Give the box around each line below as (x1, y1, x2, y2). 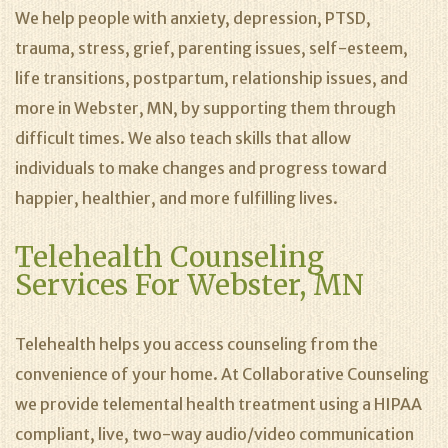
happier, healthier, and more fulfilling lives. (15, 188, 338, 208)
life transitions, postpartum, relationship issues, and (15, 68, 408, 88)
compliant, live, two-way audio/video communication (15, 424, 414, 444)
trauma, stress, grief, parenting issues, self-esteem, (15, 38, 408, 58)
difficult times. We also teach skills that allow (15, 128, 351, 148)
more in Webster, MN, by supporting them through (15, 98, 396, 118)
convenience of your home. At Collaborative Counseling (15, 364, 429, 384)
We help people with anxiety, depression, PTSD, (15, 8, 371, 28)
